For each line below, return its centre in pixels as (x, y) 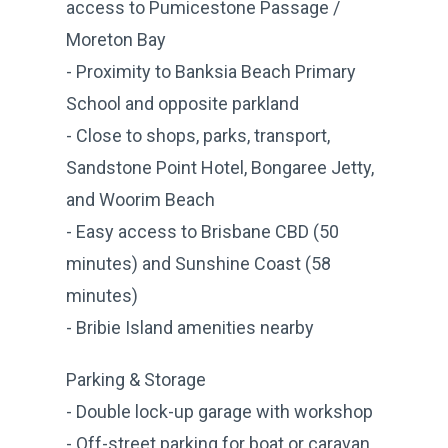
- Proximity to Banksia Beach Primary (211, 71)
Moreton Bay (116, 39)
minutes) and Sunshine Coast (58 (198, 263)
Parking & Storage (136, 379)
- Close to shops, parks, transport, (198, 135)
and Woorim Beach (140, 199)
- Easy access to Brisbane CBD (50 (202, 231)
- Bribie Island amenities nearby (190, 327)
